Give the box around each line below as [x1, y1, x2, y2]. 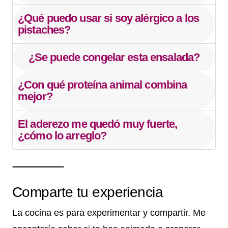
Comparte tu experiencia [12, 184, 163, 200]
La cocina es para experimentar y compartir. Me [12, 207, 206, 218]
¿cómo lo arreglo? [18, 129, 107, 142]
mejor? [18, 90, 52, 103]
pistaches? [18, 23, 71, 36]
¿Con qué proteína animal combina [18, 78, 187, 91]
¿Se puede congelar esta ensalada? [28, 50, 200, 64]
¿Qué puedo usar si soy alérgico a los [18, 11, 199, 24]
